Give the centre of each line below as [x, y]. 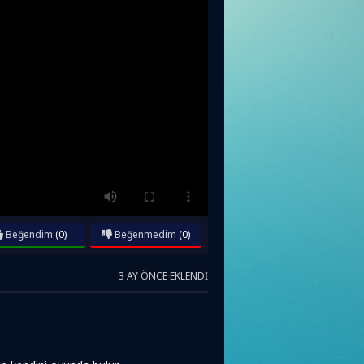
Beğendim [28, 235]
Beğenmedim [144, 235]
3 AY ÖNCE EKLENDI [163, 276]
